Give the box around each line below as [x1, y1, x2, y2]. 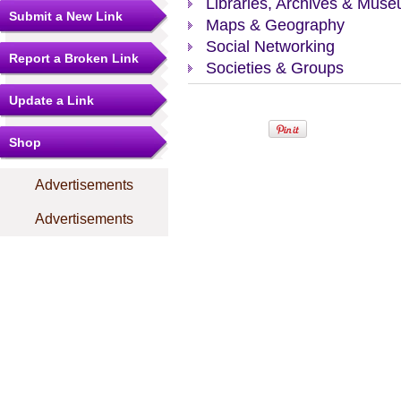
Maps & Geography [206, 16, 345, 34]
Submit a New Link [9, 9, 123, 23]
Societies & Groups [206, 59, 344, 77]
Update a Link [9, 93, 94, 107]
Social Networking [206, 38, 335, 55]
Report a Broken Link [9, 51, 139, 65]
